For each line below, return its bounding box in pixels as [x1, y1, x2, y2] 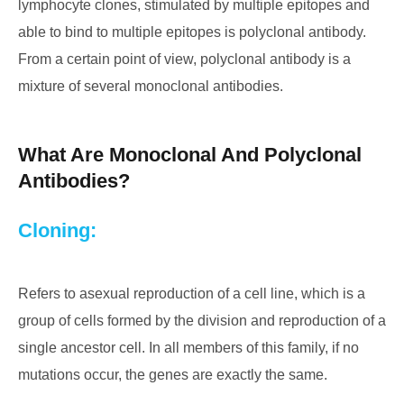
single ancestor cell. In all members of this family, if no [18, 340, 359, 355]
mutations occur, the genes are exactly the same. [18, 367, 327, 382]
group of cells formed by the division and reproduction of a [18, 313, 386, 328]
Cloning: [18, 219, 96, 242]
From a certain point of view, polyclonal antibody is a [18, 51, 351, 67]
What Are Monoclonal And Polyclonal [18, 143, 362, 166]
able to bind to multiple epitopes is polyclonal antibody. [18, 24, 366, 40]
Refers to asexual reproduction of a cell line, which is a [18, 286, 365, 301]
